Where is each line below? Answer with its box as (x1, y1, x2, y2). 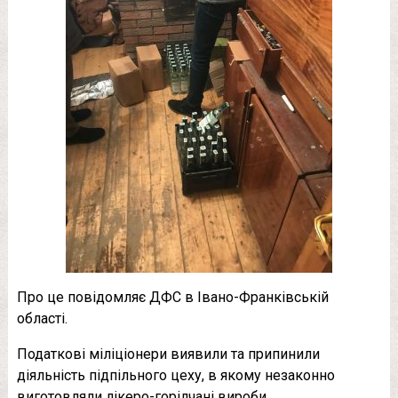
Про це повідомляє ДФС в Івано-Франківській (16, 288, 329, 306)
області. (16, 309, 68, 327)
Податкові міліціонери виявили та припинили (16, 345, 320, 362)
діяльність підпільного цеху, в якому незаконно (16, 366, 335, 384)
